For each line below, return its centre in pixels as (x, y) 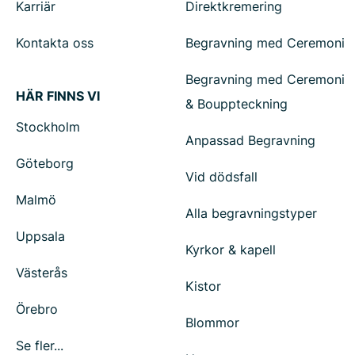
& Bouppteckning (237, 104)
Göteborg (45, 163)
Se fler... (40, 345)
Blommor (212, 323)
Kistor (203, 286)
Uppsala (40, 236)
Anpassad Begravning (250, 140)
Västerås (42, 273)
